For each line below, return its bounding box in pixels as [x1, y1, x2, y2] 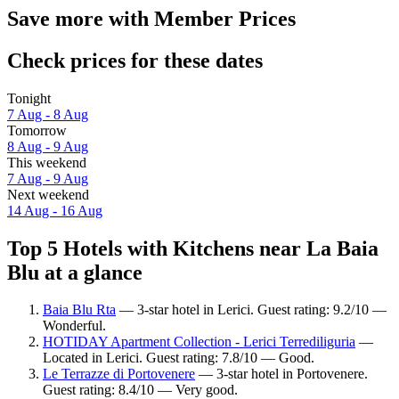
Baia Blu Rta [43, 302, 116, 318]
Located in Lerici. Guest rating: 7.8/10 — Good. [43, 350, 314, 366]
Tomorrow [7, 122, 67, 138]
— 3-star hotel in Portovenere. [195, 366, 368, 382]
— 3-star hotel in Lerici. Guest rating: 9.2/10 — [116, 302, 387, 318]
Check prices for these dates [7, 48, 263, 72]
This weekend [7, 154, 86, 170]
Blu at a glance [7, 260, 142, 284]
